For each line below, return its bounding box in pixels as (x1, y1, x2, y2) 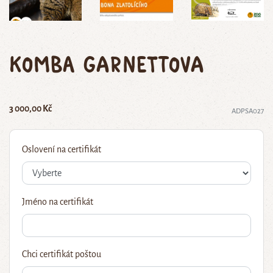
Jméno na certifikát (22, 197, 93, 207)
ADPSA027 (232, 107, 264, 116)
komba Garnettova (9, 50, 204, 77)
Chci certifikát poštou (22, 249, 101, 260)
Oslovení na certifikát (22, 144, 101, 155)
